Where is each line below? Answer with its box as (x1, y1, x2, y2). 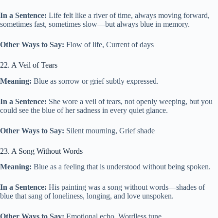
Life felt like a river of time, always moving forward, (47, 11, 210, 19)
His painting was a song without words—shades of (47, 183, 205, 192)
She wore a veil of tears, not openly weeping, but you (47, 97, 213, 106)
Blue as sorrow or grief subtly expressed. (32, 76, 159, 85)
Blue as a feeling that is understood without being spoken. (32, 163, 211, 171)
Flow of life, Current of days (64, 40, 154, 49)
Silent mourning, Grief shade (64, 126, 155, 135)
